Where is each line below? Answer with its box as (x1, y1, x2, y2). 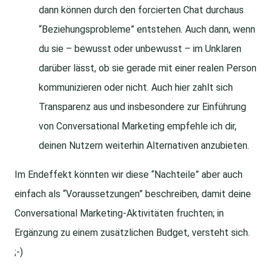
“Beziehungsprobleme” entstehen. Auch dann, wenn (39, 24, 255, 36)
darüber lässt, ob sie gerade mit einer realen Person (39, 62, 256, 74)
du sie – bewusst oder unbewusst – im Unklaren (39, 43, 241, 55)
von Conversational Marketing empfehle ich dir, (39, 120, 237, 132)
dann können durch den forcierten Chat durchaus (39, 4, 244, 16)
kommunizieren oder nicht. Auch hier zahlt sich (39, 82, 233, 94)
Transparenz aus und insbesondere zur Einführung (39, 101, 246, 113)
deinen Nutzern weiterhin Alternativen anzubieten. (39, 140, 249, 152)
